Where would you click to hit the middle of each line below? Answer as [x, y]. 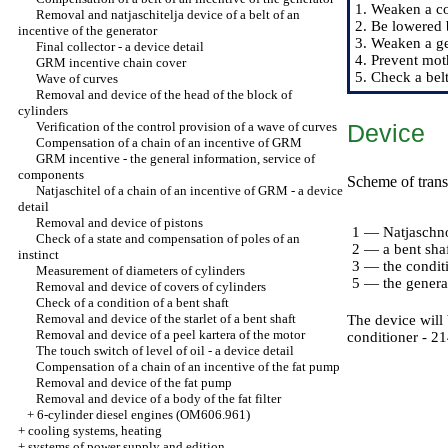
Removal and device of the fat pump [134, 382]
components [51, 174]
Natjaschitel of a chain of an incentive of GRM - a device [189, 190]
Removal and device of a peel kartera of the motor [170, 334]
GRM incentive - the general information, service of [175, 158]
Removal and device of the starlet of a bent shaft [166, 318]
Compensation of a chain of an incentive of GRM [169, 142]
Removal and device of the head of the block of [164, 94]
